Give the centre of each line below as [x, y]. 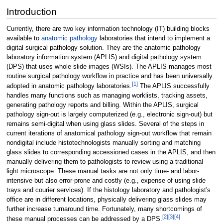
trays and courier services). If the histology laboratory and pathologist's [108, 190]
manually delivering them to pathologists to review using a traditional [105, 162]
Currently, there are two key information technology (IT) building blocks [108, 29]
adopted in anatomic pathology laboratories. [69, 86]
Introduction [31, 11]
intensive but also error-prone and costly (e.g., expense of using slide [106, 180]
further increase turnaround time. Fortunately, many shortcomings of [104, 209]
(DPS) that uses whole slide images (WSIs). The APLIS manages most [109, 66]
